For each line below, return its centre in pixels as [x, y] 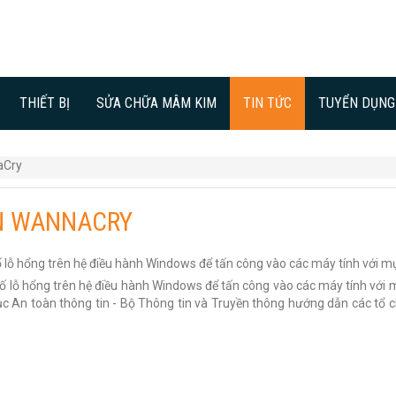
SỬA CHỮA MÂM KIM [156, 103]
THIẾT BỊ [45, 103]
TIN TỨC [267, 103]
